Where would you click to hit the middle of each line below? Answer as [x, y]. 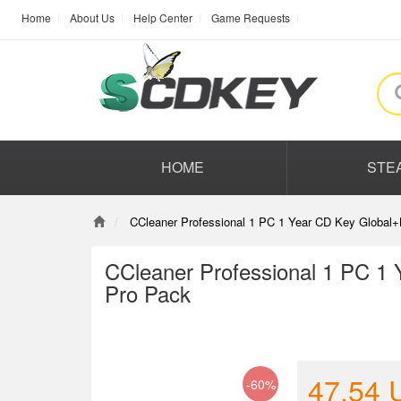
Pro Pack [148, 293]
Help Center [163, 17]
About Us [92, 17]
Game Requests [251, 17]
